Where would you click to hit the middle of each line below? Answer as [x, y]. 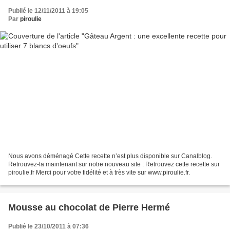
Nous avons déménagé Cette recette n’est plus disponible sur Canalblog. [110, 156]
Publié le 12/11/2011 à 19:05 [48, 11]
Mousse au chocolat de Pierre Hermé [89, 208]
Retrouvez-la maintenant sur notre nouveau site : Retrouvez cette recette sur [114, 165]
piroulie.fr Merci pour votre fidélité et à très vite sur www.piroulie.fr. [99, 173]
